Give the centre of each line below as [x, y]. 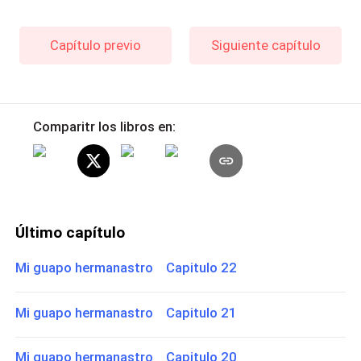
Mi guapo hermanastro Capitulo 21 [127, 312]
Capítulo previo [95, 45]
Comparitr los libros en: [104, 127]
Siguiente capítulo [266, 45]
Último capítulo [71, 233]
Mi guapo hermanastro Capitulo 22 [127, 267]
